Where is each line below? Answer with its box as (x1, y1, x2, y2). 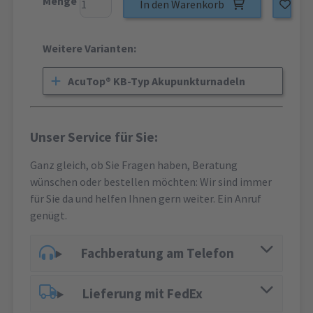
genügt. (30, 208, 67, 223)
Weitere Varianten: (43, 41, 136, 56)
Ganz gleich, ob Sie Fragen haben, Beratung (30, 158, 238, 173)
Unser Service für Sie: (30, 129, 158, 146)
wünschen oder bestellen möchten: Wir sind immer (30, 175, 272, 189)
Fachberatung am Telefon (80, 245, 234, 262)
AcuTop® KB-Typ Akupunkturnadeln (68, 74, 247, 89)
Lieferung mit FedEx (82, 285, 203, 303)
